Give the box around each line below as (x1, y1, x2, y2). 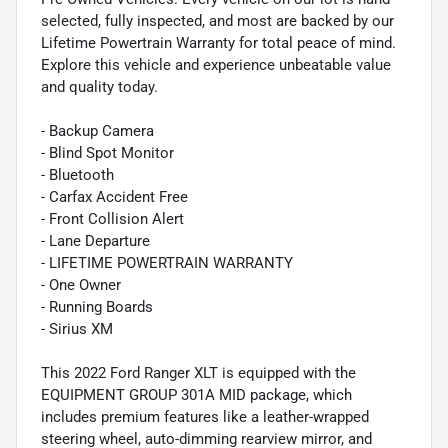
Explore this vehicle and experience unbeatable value (41, 55, 391, 74)
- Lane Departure (41, 231, 150, 250)
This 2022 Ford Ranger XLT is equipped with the (41, 363, 356, 382)
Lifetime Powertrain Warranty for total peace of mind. (41, 33, 396, 52)
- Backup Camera (41, 121, 154, 140)
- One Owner (41, 275, 121, 294)
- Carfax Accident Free (41, 187, 188, 206)
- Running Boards (41, 297, 153, 316)
